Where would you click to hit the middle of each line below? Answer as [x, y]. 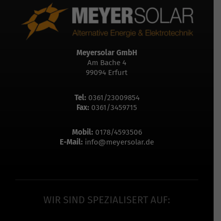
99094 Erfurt [107, 73]
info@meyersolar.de [119, 142]
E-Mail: [71, 142]
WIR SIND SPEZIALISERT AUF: [107, 200]
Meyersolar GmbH [107, 53]
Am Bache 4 [107, 63]
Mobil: [82, 132]
